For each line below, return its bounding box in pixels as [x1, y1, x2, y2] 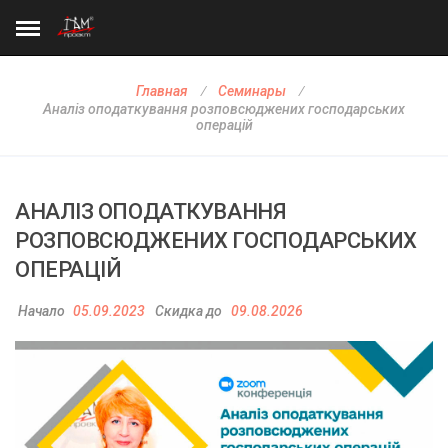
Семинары [218, 83, 286, 100]
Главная [136, 83, 188, 100]
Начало [17, 303, 65, 320]
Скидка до [154, 303, 222, 320]
